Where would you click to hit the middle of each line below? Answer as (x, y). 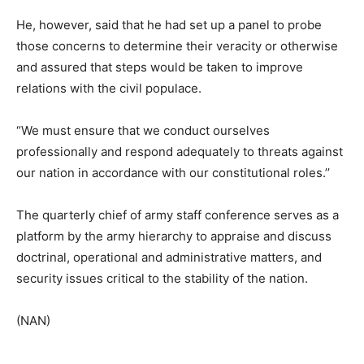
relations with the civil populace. (109, 88)
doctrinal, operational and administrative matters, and (169, 257)
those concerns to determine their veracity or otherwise (177, 45)
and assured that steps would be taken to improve (160, 67)
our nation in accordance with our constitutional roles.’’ (173, 172)
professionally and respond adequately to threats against (180, 151)
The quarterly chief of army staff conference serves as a (178, 214)
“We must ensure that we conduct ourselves (143, 130)
